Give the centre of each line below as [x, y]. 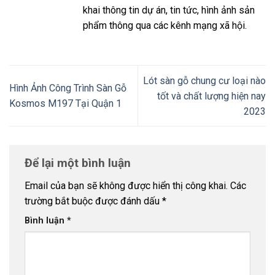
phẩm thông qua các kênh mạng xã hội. [165, 25]
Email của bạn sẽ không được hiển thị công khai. [126, 186]
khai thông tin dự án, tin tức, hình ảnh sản [169, 10]
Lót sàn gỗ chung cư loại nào [204, 80]
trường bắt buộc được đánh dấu [93, 201]
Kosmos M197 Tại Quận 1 [65, 104]
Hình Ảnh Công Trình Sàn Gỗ [68, 88]
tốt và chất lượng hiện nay [211, 96]
